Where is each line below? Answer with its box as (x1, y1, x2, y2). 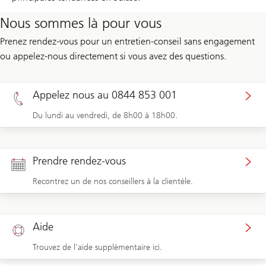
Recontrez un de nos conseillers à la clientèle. (33, 176, 193, 187)
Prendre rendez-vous (33, 154, 126, 168)
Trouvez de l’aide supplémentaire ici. (33, 242, 162, 253)
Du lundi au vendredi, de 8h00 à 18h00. (33, 110, 178, 121)
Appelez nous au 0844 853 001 (33, 88, 177, 102)
